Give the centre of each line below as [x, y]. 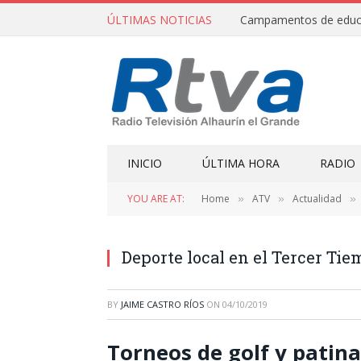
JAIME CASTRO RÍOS [162, 304]
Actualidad [317, 199]
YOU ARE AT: [156, 199]
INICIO [145, 163]
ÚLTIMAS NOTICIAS [160, 19]
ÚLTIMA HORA [241, 163]
